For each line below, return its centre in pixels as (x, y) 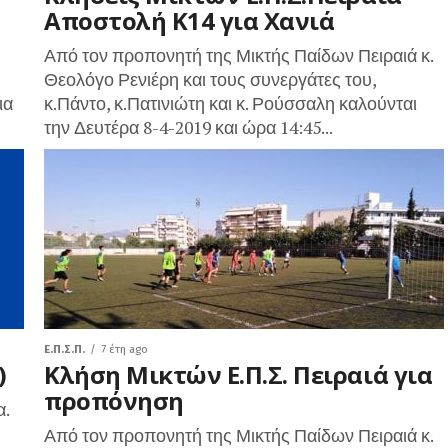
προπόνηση (114, 400)
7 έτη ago (124, 349)
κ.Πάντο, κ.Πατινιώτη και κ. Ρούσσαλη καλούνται (230, 103)
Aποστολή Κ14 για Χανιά (189, 20)
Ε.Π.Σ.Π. (64, 349)
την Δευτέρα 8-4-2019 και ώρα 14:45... (188, 127)
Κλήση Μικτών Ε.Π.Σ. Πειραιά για (238, 374)
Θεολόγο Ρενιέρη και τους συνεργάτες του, (210, 79)
